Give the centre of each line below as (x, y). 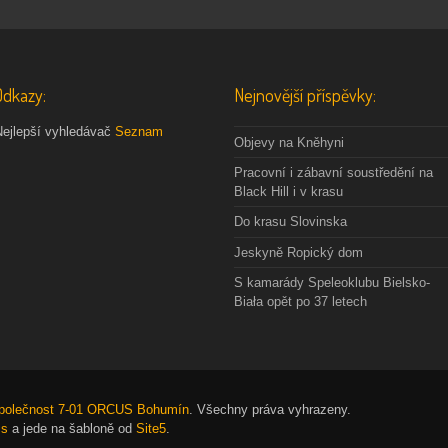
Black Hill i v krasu (288, 191)
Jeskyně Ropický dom (298, 252)
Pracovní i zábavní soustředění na (333, 172)
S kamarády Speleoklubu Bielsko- (332, 282)
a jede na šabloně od (72, 428)
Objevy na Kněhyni (289, 142)
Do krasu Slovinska (290, 222)
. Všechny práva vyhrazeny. (270, 409)
